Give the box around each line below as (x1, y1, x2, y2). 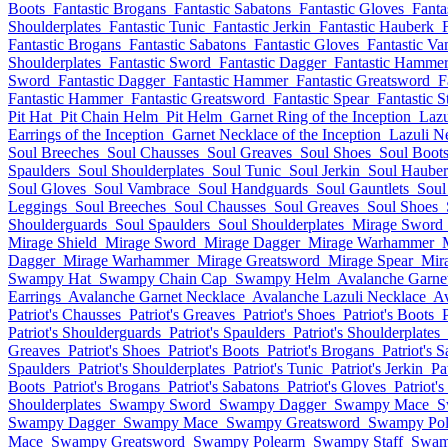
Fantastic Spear (273, 90, 369, 107)
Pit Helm (166, 108, 222, 125)
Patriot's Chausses (8, 306, 121, 323)
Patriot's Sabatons (168, 378, 279, 395)
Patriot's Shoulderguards (8, 324, 161, 341)
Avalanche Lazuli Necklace (252, 288, 426, 305)
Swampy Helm (235, 270, 330, 287)
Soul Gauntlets (316, 180, 409, 197)
